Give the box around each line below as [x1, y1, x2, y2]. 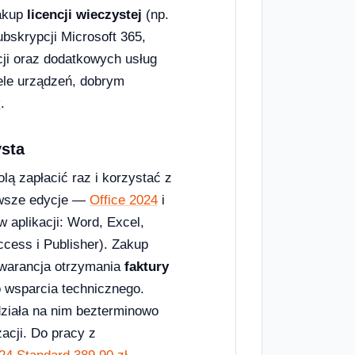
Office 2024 [90, 193, 158, 208]
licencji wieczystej [27, 7, 142, 23]
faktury [124, 259, 169, 275]
